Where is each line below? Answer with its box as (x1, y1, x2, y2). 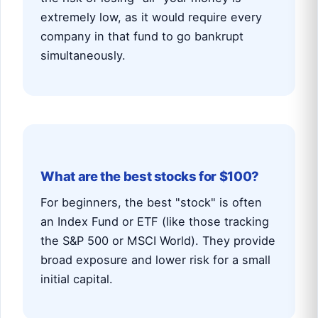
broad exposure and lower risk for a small (40, 253, 271, 268)
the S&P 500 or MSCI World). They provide (40, 234, 276, 248)
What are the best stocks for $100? (40, 168, 259, 184)
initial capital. (40, 272, 114, 287)
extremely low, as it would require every (40, 9, 263, 24)
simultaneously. (40, 48, 126, 62)
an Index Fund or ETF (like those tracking (40, 214, 270, 229)
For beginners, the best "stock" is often (40, 195, 263, 210)
